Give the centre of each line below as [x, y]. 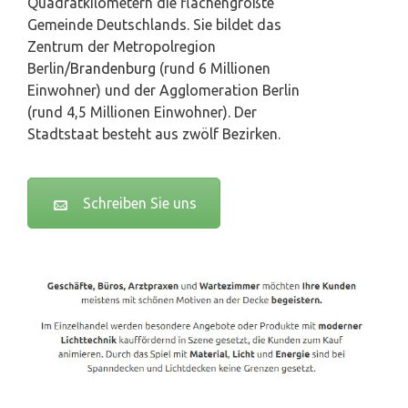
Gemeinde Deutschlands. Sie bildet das [154, 25]
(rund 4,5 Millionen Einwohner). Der [142, 112]
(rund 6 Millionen [213, 69]
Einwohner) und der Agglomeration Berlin [163, 91]
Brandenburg [113, 69]
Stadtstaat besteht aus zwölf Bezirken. [154, 134]
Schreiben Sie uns [140, 204]
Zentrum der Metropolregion [122, 47]
